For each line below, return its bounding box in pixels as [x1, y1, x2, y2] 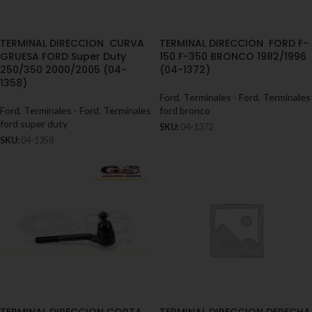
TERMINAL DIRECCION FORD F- [159, 36, 309, 50]
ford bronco [159, 104, 210, 116]
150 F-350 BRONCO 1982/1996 [159, 49, 306, 63]
